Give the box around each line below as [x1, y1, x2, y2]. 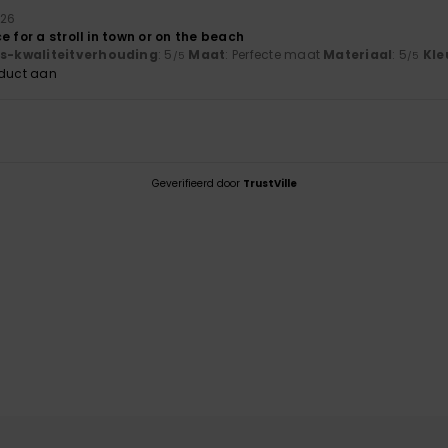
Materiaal [323, 46, 393, 64]
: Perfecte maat [225, 46, 324, 64]
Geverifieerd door [151, 176, 243, 192]
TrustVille [242, 176, 297, 192]
